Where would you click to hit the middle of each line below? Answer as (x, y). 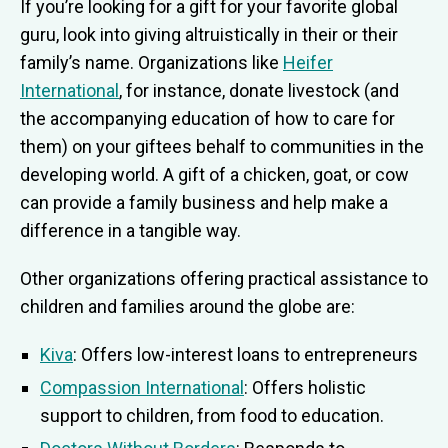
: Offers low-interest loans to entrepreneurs (245, 355)
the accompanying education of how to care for (207, 119)
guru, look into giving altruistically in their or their (209, 35)
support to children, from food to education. (212, 416)
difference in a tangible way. (130, 231)
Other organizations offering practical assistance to (224, 279)
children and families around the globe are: (187, 307)
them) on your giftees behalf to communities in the (222, 147)
